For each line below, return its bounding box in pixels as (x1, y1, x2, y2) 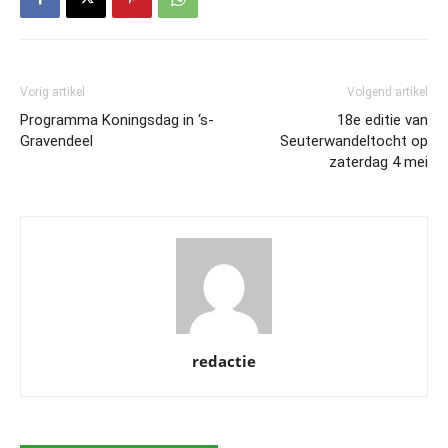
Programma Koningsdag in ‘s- (20, 111, 214, 129)
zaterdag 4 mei (329, 153, 428, 171)
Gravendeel (20, 132, 93, 150)
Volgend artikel (347, 85, 428, 99)
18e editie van (337, 111, 428, 129)
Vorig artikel (20, 85, 85, 99)
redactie (192, 351, 256, 371)
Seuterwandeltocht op (280, 132, 428, 150)
